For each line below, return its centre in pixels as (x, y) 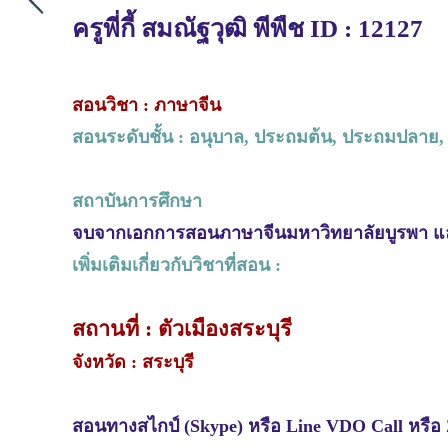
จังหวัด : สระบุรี (133, 361)
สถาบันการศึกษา (137, 200)
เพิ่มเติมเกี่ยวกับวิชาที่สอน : (176, 264)
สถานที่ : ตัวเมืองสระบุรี (182, 328)
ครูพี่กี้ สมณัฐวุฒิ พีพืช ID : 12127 (247, 27)
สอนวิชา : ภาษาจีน (146, 104)
